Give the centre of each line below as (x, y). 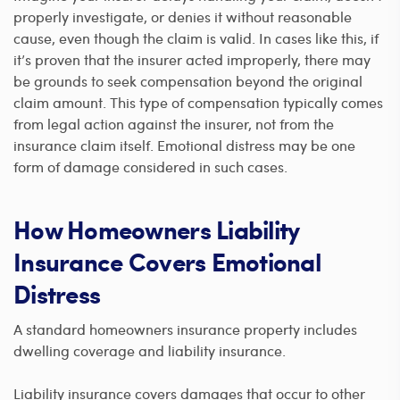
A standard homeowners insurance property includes (185, 329)
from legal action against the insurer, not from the (174, 124)
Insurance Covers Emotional (167, 262)
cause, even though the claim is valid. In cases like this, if (196, 38)
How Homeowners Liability (156, 230)
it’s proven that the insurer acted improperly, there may (192, 60)
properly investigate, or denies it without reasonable (183, 17)
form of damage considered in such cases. (150, 167)
